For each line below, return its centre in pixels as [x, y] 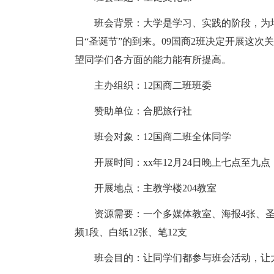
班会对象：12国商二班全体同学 [153, 137]
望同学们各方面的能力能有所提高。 [153, 60]
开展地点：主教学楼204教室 [146, 188]
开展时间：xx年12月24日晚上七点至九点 [172, 162]
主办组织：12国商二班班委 [143, 85]
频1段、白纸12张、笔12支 [131, 232]
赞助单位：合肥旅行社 [133, 111]
